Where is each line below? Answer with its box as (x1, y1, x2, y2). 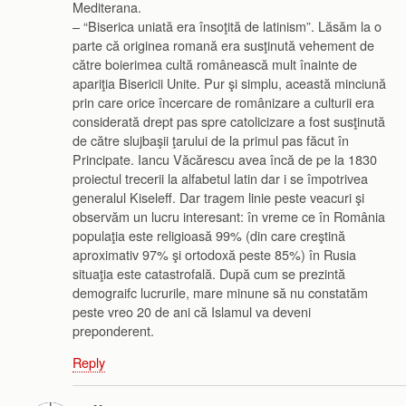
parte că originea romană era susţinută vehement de (72, 34, 374, 54)
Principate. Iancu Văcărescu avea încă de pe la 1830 (72, 149, 377, 169)
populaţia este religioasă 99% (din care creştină (72, 225, 345, 245)
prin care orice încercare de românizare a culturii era (72, 92, 374, 111)
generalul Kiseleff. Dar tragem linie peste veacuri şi (72, 187, 364, 207)
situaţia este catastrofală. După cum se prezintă (72, 263, 345, 283)
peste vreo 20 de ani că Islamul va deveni (72, 301, 311, 321)
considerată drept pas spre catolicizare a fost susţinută (72, 111, 385, 130)
